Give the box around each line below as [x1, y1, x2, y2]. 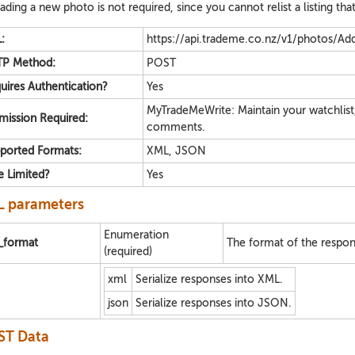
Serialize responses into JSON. [136, 297, 292, 309]
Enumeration [104, 229, 169, 241]
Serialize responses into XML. [136, 273, 283, 285]
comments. [147, 121, 205, 133]
